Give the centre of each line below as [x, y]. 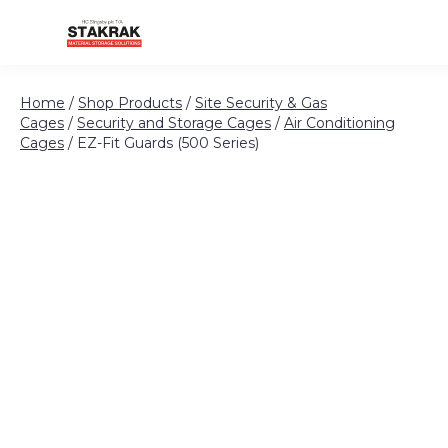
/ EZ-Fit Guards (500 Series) [161, 143]
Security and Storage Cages [174, 123]
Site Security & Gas [261, 103]
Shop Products [130, 103]
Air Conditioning [339, 123]
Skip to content [102, 50]
